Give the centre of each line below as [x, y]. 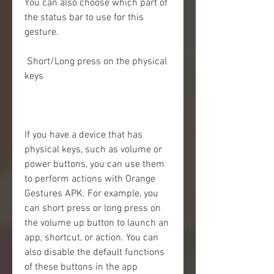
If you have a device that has [83, 135]
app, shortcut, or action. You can [91, 238]
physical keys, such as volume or [93, 150]
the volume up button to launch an [97, 223]
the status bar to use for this [84, 18]
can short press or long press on [93, 209]
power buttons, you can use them [94, 165]
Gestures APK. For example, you [91, 194]
